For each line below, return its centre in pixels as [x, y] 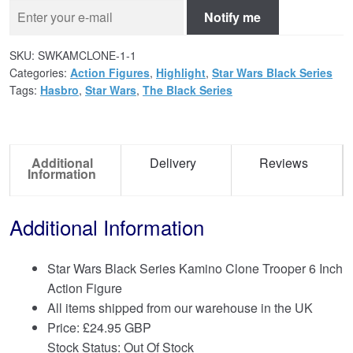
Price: [65, 328]
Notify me [233, 17]
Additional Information [107, 226]
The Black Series [188, 90]
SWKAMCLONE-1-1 [87, 55]
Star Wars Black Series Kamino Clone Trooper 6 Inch [195, 269]
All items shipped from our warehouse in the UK [180, 308]
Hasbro [59, 90]
